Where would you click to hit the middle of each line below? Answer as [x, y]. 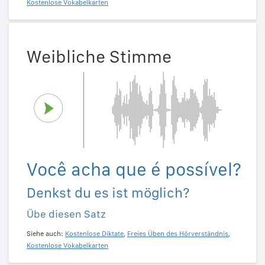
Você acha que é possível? [134, 169]
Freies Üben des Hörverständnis [178, 234]
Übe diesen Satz [66, 214]
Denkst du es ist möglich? [108, 193]
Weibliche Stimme [99, 56]
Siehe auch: [46, 234]
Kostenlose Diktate [94, 234]
